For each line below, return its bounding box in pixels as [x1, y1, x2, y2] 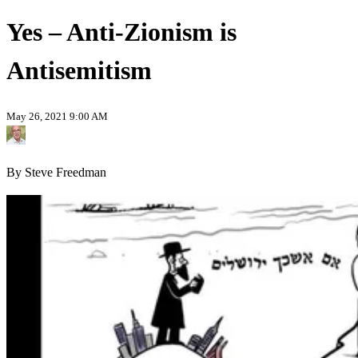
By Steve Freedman [6, 165, 106, 180]
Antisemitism [6, 55, 152, 85]
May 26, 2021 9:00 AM [6, 110, 108, 123]
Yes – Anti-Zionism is [6, 17, 237, 46]
